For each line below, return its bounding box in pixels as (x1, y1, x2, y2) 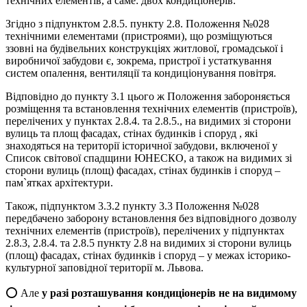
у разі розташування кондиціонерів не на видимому (42, 286, 297, 299)
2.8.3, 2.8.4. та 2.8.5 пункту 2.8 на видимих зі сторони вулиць (5, 236, 291, 249)
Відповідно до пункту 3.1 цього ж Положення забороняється (5, 90, 290, 102)
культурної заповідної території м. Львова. (5, 261, 204, 273)
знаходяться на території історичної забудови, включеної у (5, 139, 278, 151)
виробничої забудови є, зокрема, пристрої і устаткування (5, 54, 271, 66)
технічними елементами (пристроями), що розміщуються (5, 29, 272, 42)
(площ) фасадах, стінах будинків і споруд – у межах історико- (5, 249, 291, 261)
